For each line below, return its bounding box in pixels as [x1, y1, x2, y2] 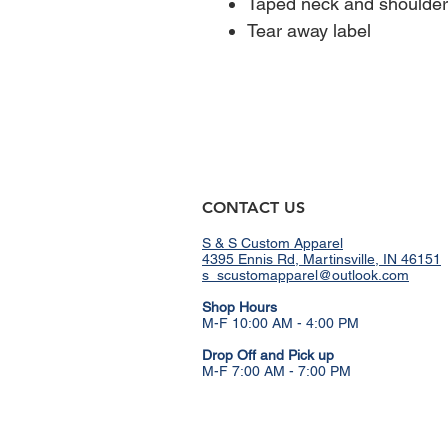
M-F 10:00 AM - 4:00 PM [202, 314, 359, 331]
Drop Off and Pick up [202, 346, 334, 363]
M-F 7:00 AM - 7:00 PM [202, 362, 351, 379]
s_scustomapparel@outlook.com [202, 266, 409, 283]
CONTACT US [202, 197, 305, 217]
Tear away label [247, 19, 371, 41]
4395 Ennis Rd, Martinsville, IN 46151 [202, 250, 441, 267]
